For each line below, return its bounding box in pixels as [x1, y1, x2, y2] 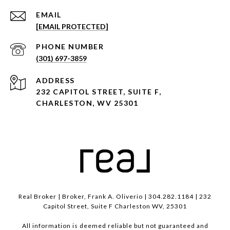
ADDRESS [36, 76, 75, 85]
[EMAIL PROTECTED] [36, 22, 108, 31]
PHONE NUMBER [36, 42, 104, 51]
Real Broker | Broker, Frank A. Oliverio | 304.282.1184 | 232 [18, 193, 212, 201]
